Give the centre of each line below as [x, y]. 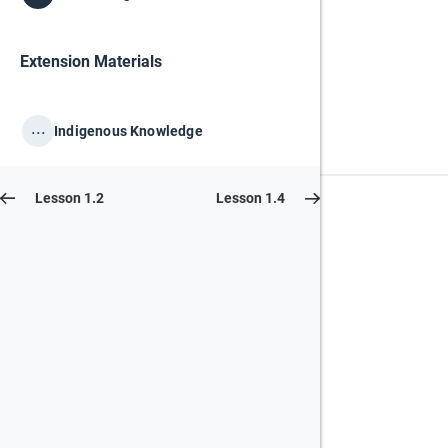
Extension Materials [91, 61]
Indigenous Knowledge [128, 130]
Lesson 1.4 [250, 198]
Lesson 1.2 [69, 198]
